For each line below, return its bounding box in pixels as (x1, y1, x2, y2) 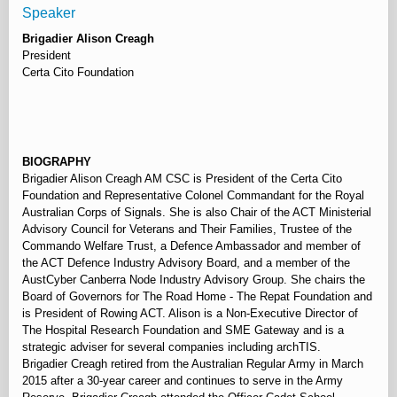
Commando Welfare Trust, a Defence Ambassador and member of (22, 239, 361, 253)
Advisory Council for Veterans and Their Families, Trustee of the (22, 222, 352, 237)
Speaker (22, 5, 75, 21)
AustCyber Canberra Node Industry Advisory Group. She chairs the (22, 273, 365, 287)
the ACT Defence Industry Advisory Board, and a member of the (22, 256, 350, 270)
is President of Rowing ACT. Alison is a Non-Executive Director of (22, 307, 358, 321)
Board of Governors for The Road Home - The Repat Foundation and (22, 290, 372, 304)
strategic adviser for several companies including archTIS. (22, 340, 321, 354)
